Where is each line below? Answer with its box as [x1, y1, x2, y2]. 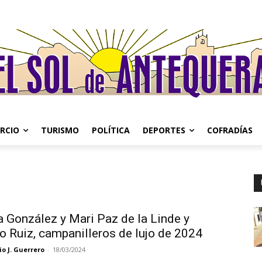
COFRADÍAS [207, 125, 253, 136]
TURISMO [41, 125, 79, 136]
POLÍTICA [92, 125, 130, 136]
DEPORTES [143, 125, 185, 136]
